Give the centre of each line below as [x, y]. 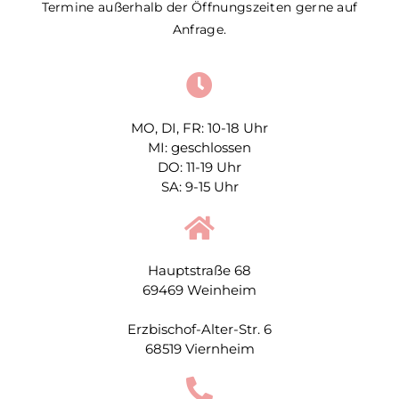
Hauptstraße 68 [199, 270]
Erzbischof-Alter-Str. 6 [199, 329]
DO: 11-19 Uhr [199, 167]
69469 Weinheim [199, 289]
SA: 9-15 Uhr [199, 186]
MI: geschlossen [199, 147]
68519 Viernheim [199, 348]
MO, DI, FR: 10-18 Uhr [199, 127]
